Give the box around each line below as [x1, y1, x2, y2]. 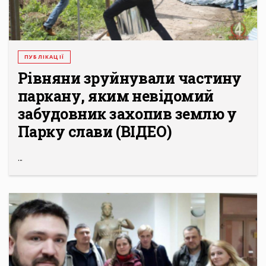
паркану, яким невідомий [18, 86, 214, 106]
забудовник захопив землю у [18, 104, 237, 124]
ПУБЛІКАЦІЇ [24, 53, 64, 61]
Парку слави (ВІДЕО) [18, 122, 172, 142]
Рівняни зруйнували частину [18, 68, 242, 88]
